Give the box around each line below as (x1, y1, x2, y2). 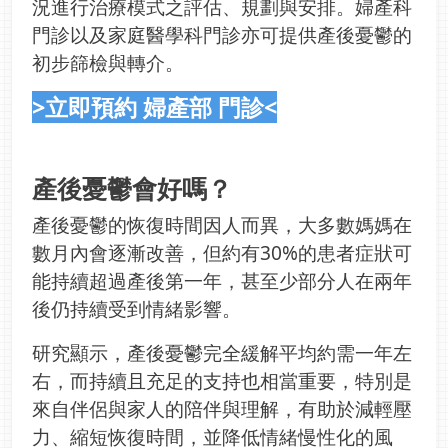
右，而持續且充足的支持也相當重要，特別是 (32, 367, 412, 395)
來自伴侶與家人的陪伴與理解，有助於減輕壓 (32, 395, 412, 423)
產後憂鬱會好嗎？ (32, 171, 239, 206)
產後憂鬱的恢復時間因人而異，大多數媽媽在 (32, 211, 412, 239)
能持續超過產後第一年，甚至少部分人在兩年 (32, 267, 412, 295)
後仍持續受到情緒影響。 (32, 295, 241, 323)
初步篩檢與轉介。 (32, 49, 184, 77)
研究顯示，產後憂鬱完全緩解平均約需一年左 (32, 339, 412, 367)
